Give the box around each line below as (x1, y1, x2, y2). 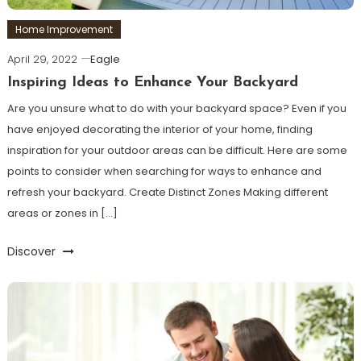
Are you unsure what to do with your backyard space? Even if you (6, 101, 346, 117)
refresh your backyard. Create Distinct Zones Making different (6, 185, 328, 201)
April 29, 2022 (6, 52, 77, 68)
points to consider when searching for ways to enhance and (6, 164, 322, 180)
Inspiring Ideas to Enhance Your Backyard (6, 75, 298, 91)
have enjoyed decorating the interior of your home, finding (6, 122, 313, 138)
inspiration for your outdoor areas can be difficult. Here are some (6, 143, 347, 159)
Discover (6, 243, 59, 260)
